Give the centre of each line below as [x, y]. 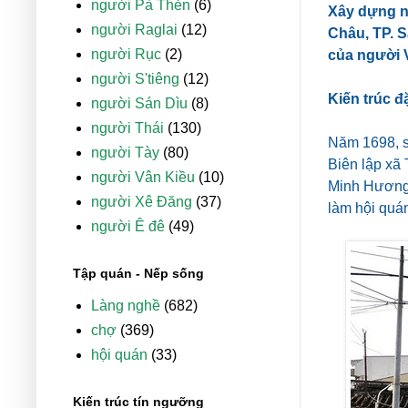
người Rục [126, 55]
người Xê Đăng [142, 202]
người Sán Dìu [139, 104]
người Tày [125, 153]
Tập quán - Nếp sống [138, 274]
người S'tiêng [135, 79]
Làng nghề [126, 306]
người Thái [127, 128]
